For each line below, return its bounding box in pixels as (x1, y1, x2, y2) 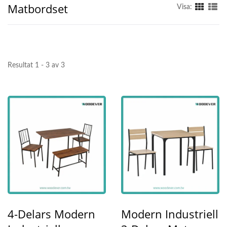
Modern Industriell (121, 206, 218, 222)
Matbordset (8, 1, 68, 17)
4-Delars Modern (8, 206, 95, 222)
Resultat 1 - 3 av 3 (8, 62, 65, 69)
